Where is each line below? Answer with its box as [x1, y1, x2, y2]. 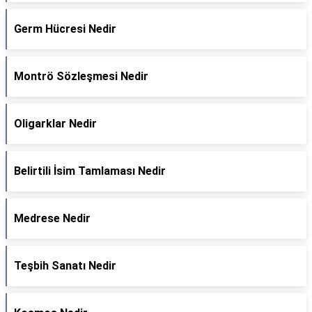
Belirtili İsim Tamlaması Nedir [14, 164, 166, 178]
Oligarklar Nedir [14, 117, 97, 130]
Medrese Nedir [14, 212, 91, 225]
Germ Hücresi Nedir [14, 22, 116, 36]
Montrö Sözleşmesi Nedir [14, 70, 148, 83]
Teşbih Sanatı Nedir [14, 259, 116, 272]
